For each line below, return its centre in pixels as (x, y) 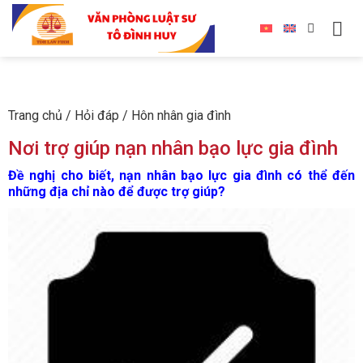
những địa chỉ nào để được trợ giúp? (117, 192)
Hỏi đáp (97, 115)
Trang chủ (35, 115)
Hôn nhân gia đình (181, 115)
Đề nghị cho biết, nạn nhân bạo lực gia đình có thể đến (181, 175)
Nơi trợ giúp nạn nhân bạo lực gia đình (173, 148)
